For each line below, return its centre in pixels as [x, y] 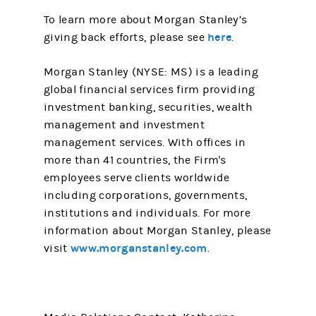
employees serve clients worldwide [137, 178]
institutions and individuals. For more [147, 213]
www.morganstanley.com [139, 248]
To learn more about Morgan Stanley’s [146, 20]
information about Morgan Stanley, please [158, 231]
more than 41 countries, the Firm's [135, 160]
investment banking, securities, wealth [148, 107]
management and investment [124, 125]
